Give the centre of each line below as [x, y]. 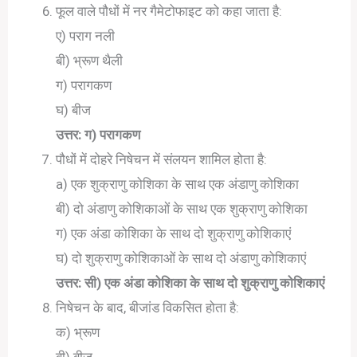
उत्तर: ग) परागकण [98, 134]
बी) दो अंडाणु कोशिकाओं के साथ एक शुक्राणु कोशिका [182, 208]
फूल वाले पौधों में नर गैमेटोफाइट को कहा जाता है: [169, 11]
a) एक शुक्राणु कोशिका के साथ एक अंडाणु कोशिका [178, 184]
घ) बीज [74, 110]
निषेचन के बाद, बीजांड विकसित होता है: [148, 307]
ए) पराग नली [86, 35]
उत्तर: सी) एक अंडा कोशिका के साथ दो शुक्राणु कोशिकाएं [190, 282]
